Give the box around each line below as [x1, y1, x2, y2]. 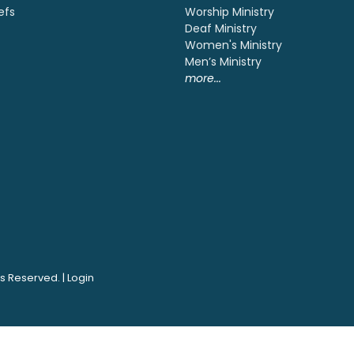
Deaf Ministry [185, 20, 257, 36]
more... [185, 70, 221, 86]
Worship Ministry [185, 3, 274, 20]
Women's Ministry [185, 36, 282, 53]
